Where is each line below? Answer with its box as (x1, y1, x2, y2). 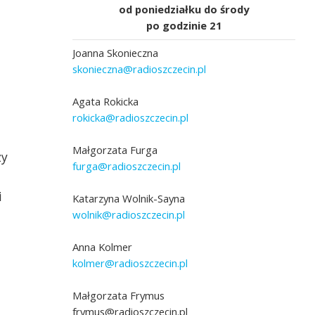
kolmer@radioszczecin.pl (72, 256, 188, 271)
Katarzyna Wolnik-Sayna (72, 191, 186, 206)
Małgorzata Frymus (72, 288, 165, 303)
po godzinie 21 (146, 18, 222, 33)
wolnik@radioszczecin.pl (72, 207, 186, 222)
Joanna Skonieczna (72, 46, 159, 60)
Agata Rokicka (72, 94, 139, 109)
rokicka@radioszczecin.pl (72, 110, 189, 125)
